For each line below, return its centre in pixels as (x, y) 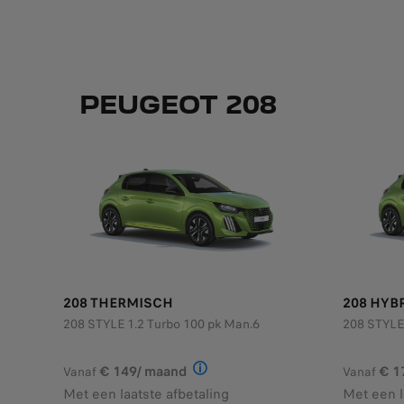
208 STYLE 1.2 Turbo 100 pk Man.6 (161, 324)
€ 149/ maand (143, 371)
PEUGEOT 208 (178, 104)
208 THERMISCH (118, 303)
